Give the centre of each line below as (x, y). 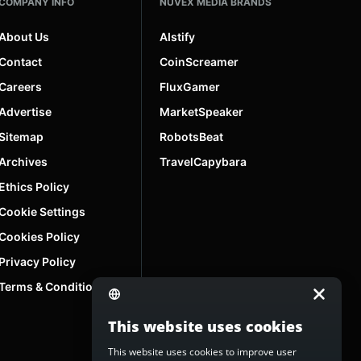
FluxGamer (190, 86)
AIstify (177, 36)
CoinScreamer (199, 61)
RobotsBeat (191, 136)
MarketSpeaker (201, 111)
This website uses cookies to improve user (202, 352)
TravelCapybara (203, 161)
